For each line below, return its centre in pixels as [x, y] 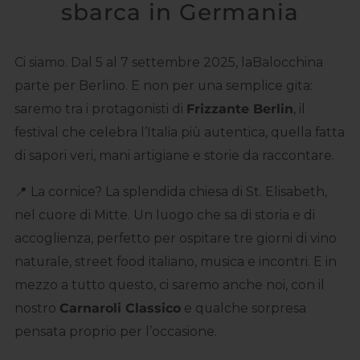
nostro [37, 308]
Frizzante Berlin [240, 109]
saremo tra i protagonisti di [100, 109]
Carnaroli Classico [120, 308]
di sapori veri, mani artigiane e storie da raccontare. [174, 155]
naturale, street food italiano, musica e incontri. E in [176, 261]
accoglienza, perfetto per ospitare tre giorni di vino [176, 238]
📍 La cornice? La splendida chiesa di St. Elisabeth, [171, 191]
